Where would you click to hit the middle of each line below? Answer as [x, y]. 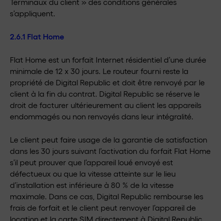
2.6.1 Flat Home [37, 36]
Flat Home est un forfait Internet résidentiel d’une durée [108, 59]
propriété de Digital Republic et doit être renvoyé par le [107, 82]
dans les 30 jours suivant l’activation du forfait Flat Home [110, 151]
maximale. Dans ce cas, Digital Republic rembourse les [107, 196]
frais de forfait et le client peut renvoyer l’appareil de [103, 207]
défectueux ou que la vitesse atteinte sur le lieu [93, 173]
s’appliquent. [33, 13]
